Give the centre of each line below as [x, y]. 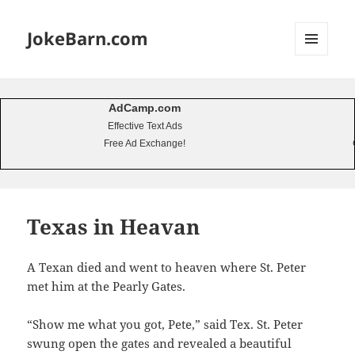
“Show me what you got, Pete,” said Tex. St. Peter [165, 324]
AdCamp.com [145, 107]
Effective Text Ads [145, 126]
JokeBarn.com [88, 38]
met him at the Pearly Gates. [107, 286]
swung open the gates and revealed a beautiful [160, 344]
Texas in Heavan [114, 227]
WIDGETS [317, 89]
